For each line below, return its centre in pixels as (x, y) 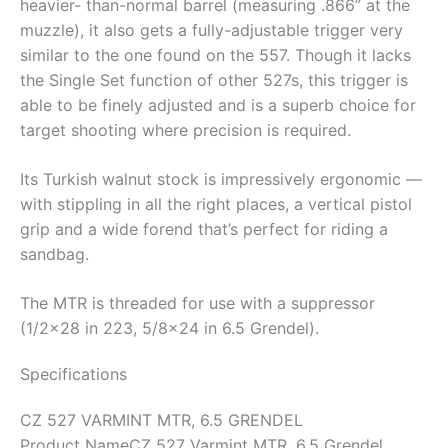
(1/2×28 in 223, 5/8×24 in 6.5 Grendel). (169, 328)
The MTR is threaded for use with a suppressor (197, 303)
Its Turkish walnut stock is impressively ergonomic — (221, 179)
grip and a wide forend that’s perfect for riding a (204, 229)
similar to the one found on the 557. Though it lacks (215, 55)
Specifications (73, 374)
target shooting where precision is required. (185, 130)
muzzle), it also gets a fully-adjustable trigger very (211, 30)
